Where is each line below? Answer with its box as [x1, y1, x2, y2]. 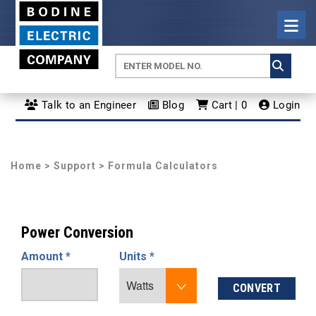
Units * [119, 250, 155, 263]
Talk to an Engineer [38, 98, 137, 111]
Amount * [21, 250, 71, 263]
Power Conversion [21, 224, 133, 241]
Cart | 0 [208, 98, 248, 111]
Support [54, 160, 96, 171]
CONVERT [232, 281, 281, 295]
